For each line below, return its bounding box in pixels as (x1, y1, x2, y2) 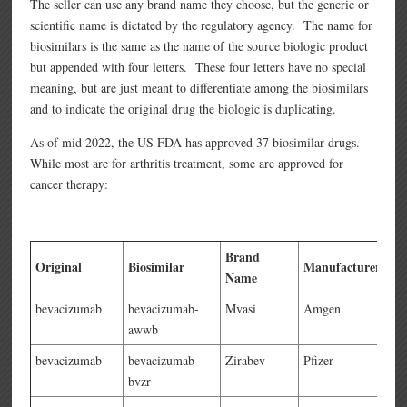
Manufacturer (303, 257, 382, 277)
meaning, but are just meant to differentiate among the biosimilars (30, 79, 369, 97)
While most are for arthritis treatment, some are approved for (30, 154, 344, 173)
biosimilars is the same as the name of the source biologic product (30, 37, 369, 55)
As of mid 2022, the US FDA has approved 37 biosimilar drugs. (30, 134, 365, 152)
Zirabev (225, 352, 266, 370)
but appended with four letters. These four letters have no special (30, 58, 367, 76)
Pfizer (303, 352, 334, 370)
